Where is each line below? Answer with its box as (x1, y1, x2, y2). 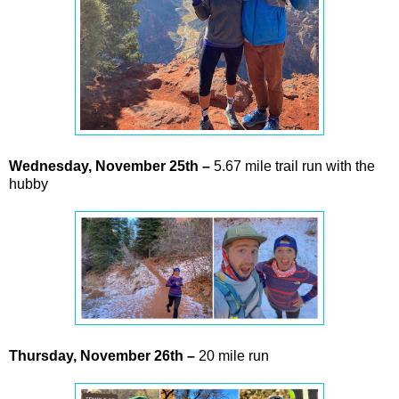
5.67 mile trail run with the (210, 158, 375, 174)
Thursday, (9, 347, 80, 363)
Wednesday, (9, 158, 95, 174)
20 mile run (195, 347, 269, 363)
